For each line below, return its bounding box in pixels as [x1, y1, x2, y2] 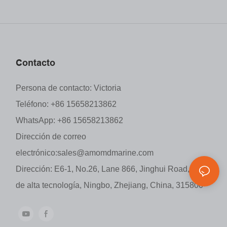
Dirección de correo [16, 132, 86, 141]
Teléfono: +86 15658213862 [16, 99, 117, 108]
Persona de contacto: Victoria [16, 83, 121, 92]
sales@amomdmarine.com [57, 148, 154, 157]
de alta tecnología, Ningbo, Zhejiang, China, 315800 [16, 180, 203, 190]
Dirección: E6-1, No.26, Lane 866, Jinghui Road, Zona [16, 164, 210, 173]
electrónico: [16, 148, 57, 157]
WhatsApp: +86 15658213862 [16, 116, 123, 125]
